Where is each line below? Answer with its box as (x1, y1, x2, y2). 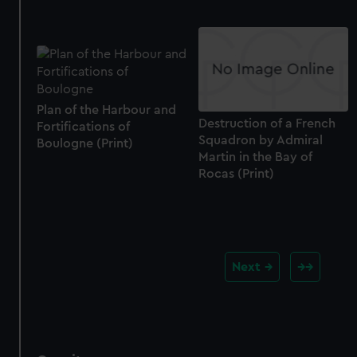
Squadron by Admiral (198, 134, 323, 147)
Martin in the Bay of (198, 151, 312, 164)
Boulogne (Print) (37, 137, 134, 151)
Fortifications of (37, 120, 131, 134)
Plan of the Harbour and (37, 104, 177, 117)
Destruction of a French (198, 117, 335, 131)
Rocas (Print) (198, 167, 274, 181)
